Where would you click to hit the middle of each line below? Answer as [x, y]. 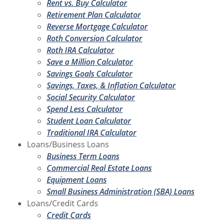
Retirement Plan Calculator [94, 14]
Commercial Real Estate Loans [99, 168]
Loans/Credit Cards [63, 203]
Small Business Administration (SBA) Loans [121, 191]
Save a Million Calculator [90, 62]
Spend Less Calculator [85, 109]
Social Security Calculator [91, 97]
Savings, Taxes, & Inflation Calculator [111, 85]
